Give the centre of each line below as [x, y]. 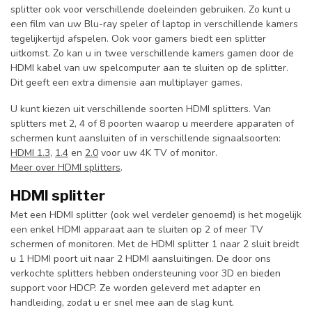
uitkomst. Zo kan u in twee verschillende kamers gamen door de [152, 54]
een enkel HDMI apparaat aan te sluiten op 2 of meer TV [137, 229]
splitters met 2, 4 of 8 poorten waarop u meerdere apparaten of [152, 124]
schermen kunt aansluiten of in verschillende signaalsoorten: [146, 139]
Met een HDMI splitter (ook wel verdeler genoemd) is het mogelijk [156, 214]
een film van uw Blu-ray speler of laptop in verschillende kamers [154, 24]
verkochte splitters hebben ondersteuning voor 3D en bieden [146, 273]
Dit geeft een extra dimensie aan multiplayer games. [126, 83]
